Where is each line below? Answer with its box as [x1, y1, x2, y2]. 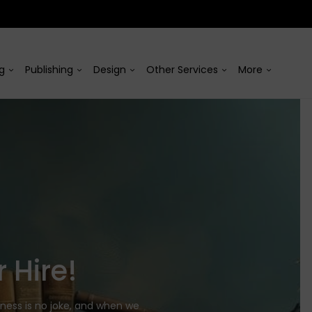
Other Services [146, 63, 218, 77]
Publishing [25, 63, 73, 77]
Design [93, 63, 126, 77]
